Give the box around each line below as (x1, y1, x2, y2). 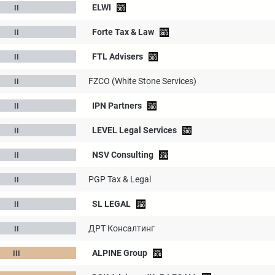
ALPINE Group (92, 248, 147, 258)
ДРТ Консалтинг (88, 223, 155, 233)
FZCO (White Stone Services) (88, 76, 196, 86)
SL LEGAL (92, 199, 131, 209)
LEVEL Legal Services (92, 125, 177, 135)
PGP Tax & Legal (88, 174, 151, 184)
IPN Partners (92, 101, 142, 110)
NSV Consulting (92, 150, 153, 160)
